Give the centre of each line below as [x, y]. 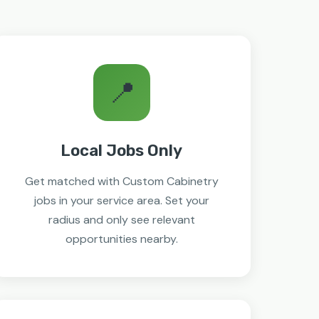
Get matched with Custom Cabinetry [121, 181]
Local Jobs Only [122, 151]
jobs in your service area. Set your [121, 200]
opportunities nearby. [121, 239]
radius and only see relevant [121, 220]
